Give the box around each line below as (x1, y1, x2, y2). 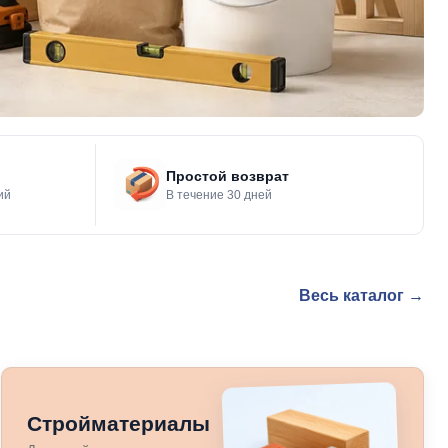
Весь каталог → (299, 287, 424, 304)
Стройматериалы (27, 412, 211, 435)
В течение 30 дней (165, 188, 272, 202)
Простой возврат (165, 168, 289, 184)
